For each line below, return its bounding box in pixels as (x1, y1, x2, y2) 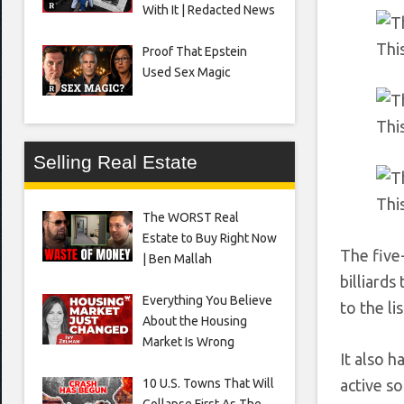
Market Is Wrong (142, 334, 234, 349)
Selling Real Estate (33, 151, 197, 172)
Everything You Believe (142, 292, 272, 308)
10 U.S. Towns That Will (142, 375, 274, 390)
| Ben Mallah (142, 251, 212, 266)
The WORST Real (142, 209, 239, 225)
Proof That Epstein (142, 43, 247, 59)
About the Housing (142, 313, 247, 328)
